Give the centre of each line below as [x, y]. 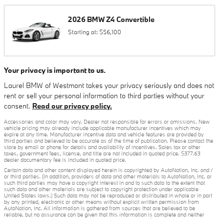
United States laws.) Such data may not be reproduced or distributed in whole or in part [108, 196]
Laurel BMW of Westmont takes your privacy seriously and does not [109, 85]
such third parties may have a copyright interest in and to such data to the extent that [104, 183]
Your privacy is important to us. [55, 70]
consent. [18, 106]
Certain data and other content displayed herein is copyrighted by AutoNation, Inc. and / [108, 170]
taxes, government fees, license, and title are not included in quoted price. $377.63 [102, 153]
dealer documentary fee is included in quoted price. [65, 160]
